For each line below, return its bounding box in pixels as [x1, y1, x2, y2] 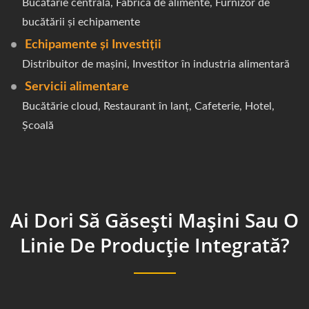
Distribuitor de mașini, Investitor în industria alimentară [22, 59, 290, 70]
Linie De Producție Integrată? [19, 232, 290, 259]
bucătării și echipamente [22, 17, 140, 28]
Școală [22, 120, 54, 132]
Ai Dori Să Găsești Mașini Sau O [10, 207, 299, 234]
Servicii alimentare [25, 81, 129, 94]
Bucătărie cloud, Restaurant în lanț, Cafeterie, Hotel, [22, 101, 275, 112]
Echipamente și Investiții [25, 39, 161, 52]
